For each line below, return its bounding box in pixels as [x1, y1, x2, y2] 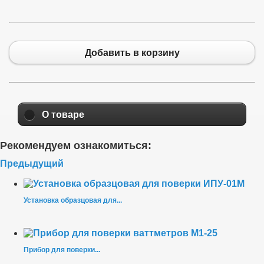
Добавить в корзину [84, 47, 180, 58]
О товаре [42, 109, 84, 120]
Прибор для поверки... [24, 246, 100, 255]
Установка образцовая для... [24, 196, 122, 205]
